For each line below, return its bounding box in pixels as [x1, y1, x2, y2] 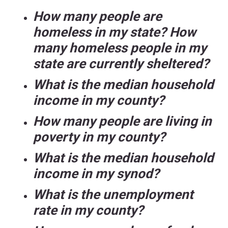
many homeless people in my [33, 40, 207, 56]
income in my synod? [33, 166, 159, 182]
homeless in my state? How [33, 24, 196, 40]
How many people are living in [33, 113, 212, 129]
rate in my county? [33, 203, 144, 218]
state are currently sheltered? [33, 56, 209, 72]
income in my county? [33, 93, 164, 108]
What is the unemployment [33, 187, 193, 203]
